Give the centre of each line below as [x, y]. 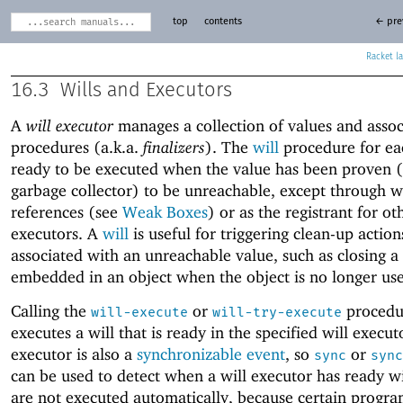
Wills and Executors [146, 90]
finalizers [174, 148]
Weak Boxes [165, 212]
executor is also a [74, 354]
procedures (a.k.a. [77, 148]
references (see [67, 212]
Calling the [51, 311]
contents [223, 22]
